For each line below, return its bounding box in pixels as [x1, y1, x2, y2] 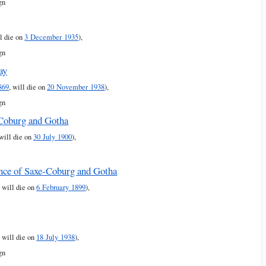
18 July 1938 [36, 232, 75, 243]
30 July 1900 [33, 132, 72, 142]
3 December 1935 [24, 31, 79, 42]
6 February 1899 [36, 182, 86, 192]
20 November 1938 [47, 81, 105, 92]
